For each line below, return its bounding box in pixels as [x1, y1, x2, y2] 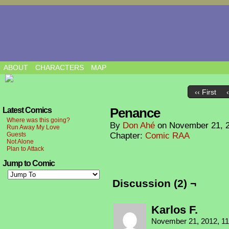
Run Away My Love [7, 124, 60, 131]
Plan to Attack [7, 145, 44, 152]
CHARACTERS [35, 63, 84, 72]
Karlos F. [151, 203, 198, 216]
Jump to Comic [3, 159, 55, 168]
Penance [110, 105, 160, 121]
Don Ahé [123, 121, 155, 130]
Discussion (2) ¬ [112, 177, 196, 189]
